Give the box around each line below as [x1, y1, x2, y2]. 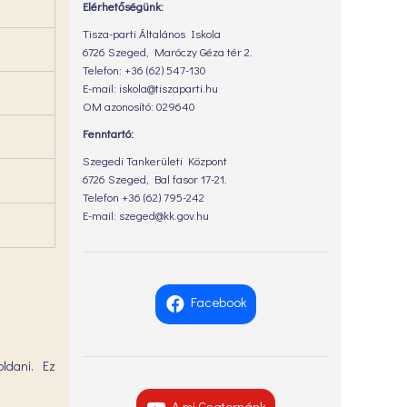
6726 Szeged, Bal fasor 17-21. [83, 171, 227, 186]
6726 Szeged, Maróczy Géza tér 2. [83, 44, 253, 59]
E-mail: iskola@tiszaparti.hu [83, 80, 218, 95]
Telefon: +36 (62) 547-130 [83, 62, 206, 77]
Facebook [190, 293, 247, 312]
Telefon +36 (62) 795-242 [83, 189, 204, 204]
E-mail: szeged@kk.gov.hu [83, 207, 209, 223]
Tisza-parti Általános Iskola [83, 25, 221, 41]
